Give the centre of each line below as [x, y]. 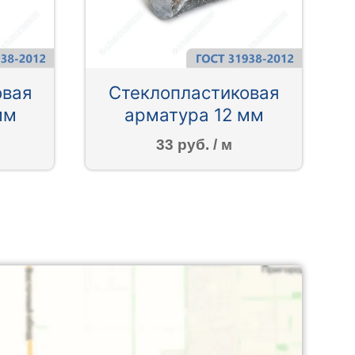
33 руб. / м [194, 144]
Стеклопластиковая [194, 93]
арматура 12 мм [194, 115]
